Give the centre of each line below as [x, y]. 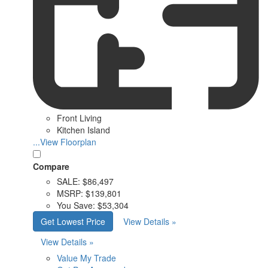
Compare [51, 167]
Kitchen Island [83, 130]
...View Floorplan [65, 142]
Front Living [79, 118]
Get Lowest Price [73, 222]
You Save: [76, 205]
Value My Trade [86, 258]
